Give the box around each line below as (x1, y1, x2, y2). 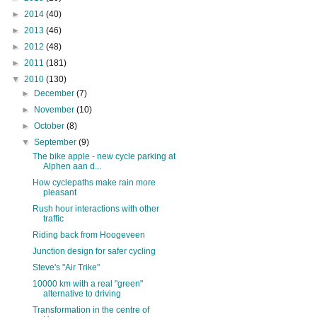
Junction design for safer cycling (32, 246, 156, 256)
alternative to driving (42, 288, 121, 299)
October (34, 120, 67, 131)
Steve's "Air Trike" (32, 262, 100, 272)
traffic (42, 213, 64, 224)
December (34, 88, 77, 98)
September (34, 137, 79, 147)
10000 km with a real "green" (32, 278, 143, 289)
